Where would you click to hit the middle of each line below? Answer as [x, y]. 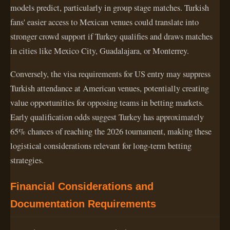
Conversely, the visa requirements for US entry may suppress [110, 74]
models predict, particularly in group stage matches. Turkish [110, 8]
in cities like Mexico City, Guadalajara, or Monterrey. [100, 51]
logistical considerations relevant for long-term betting [101, 146]
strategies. [27, 160]
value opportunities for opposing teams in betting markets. [107, 102]
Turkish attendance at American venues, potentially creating [110, 88]
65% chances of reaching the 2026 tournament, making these [111, 131]
